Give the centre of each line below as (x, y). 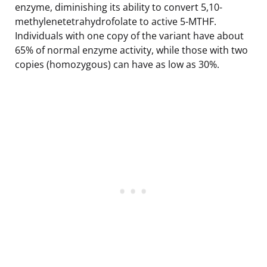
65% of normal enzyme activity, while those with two (131, 50)
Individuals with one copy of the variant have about (129, 35)
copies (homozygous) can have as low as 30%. (117, 64)
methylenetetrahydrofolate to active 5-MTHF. (116, 21)
